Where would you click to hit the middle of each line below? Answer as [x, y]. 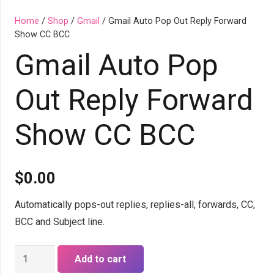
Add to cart [101, 259]
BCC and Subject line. [60, 222]
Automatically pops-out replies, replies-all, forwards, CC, [135, 205]
